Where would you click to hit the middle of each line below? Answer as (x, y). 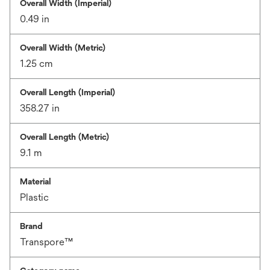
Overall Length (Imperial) (67, 92)
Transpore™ (46, 242)
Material (35, 181)
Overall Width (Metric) (63, 48)
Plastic (34, 197)
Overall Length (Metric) (64, 137)
